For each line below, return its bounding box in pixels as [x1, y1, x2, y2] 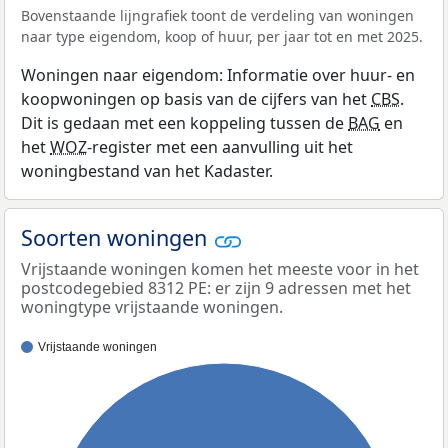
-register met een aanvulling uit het [87, 136, 353, 159]
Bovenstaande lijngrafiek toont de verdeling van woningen [21, 6, 414, 26]
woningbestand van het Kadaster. [21, 160, 273, 183]
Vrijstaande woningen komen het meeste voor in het [21, 257, 419, 280]
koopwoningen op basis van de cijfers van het [21, 88, 371, 111]
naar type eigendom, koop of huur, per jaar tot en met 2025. [21, 27, 423, 47]
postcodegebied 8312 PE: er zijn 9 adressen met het [21, 276, 411, 299]
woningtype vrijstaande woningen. [21, 295, 283, 318]
